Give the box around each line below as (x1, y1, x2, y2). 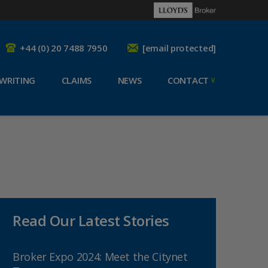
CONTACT (167, 74, 209, 86)
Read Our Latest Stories (13, 211, 169, 230)
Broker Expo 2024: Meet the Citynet (13, 249, 188, 264)
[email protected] (142, 42, 216, 54)
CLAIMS (61, 74, 92, 86)
